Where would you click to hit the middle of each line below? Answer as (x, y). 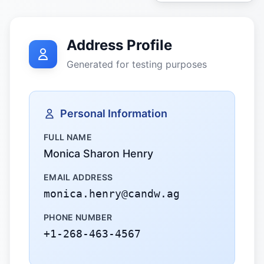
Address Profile (119, 45)
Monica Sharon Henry (98, 154)
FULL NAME (68, 137)
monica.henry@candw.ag (112, 194)
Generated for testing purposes (137, 64)
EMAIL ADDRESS (78, 177)
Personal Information (114, 113)
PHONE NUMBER (78, 217)
